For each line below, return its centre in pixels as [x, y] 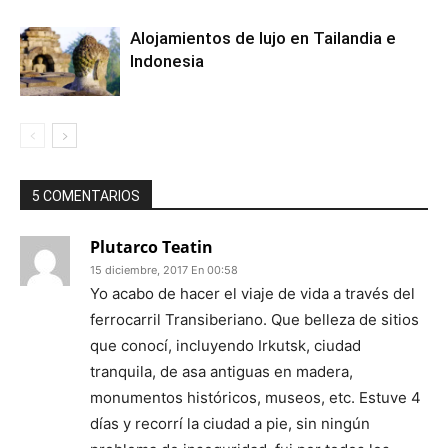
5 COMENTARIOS [86, 196]
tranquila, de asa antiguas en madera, [221, 372]
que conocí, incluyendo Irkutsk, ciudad [225, 346]
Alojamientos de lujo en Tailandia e [263, 38]
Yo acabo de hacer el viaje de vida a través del [252, 294]
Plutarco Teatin [151, 247]
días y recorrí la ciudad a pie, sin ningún [230, 424]
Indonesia [167, 61]
